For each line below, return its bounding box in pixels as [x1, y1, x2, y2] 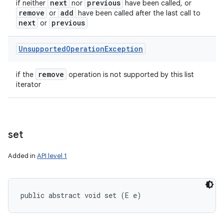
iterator [16, 80, 41, 89]
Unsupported [18, 44, 66, 53]
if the [16, 70, 35, 79]
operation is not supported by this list [66, 70, 194, 79]
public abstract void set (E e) [20, 190, 141, 200]
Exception [104, 44, 143, 53]
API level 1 [37, 151, 67, 160]
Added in [8, 151, 37, 160]
